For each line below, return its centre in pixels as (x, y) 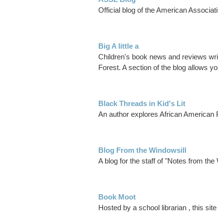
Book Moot (117, 197)
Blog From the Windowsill (142, 150)
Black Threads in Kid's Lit (142, 104)
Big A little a (118, 46)
